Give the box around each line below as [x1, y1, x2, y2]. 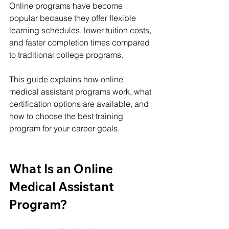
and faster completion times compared [9, 37, 152, 48]
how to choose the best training [9, 111, 125, 121]
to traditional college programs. [9, 50, 123, 60]
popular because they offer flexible [9, 13, 138, 23]
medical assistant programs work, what [9, 86, 153, 97]
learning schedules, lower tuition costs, [9, 25, 153, 35]
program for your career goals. [9, 123, 120, 133]
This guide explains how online [9, 74, 125, 84]
